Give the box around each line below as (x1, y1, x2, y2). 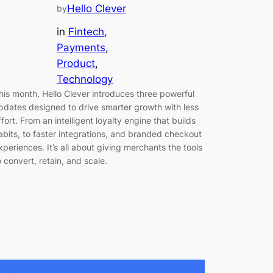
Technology (57, 73, 113, 86)
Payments (57, 41, 106, 54)
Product (57, 57, 96, 70)
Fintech (68, 26, 105, 38)
